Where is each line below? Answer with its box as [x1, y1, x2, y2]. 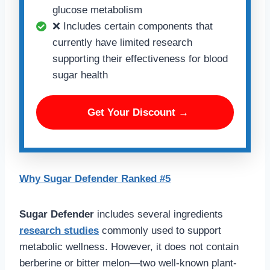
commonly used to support [99, 225, 221, 237]
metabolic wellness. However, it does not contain [19, 241, 239, 253]
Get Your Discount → [87, 107, 189, 119]
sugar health [52, 69, 108, 81]
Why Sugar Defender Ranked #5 [19, 173, 171, 185]
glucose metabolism [52, 4, 142, 16]
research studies [19, 225, 99, 237]
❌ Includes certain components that [52, 20, 213, 33]
